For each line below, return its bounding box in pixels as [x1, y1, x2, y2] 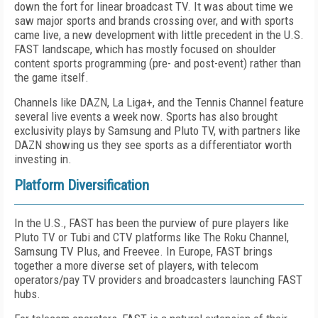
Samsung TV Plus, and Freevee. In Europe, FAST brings [14, 244, 273, 258]
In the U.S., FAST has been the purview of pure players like [14, 216, 289, 230]
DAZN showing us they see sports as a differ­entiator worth [14, 138, 292, 152]
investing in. [14, 152, 72, 166]
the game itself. [14, 70, 89, 84]
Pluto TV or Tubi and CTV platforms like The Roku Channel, [14, 230, 289, 244]
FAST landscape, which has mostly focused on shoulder [14, 42, 276, 56]
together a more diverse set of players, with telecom [14, 258, 258, 273]
